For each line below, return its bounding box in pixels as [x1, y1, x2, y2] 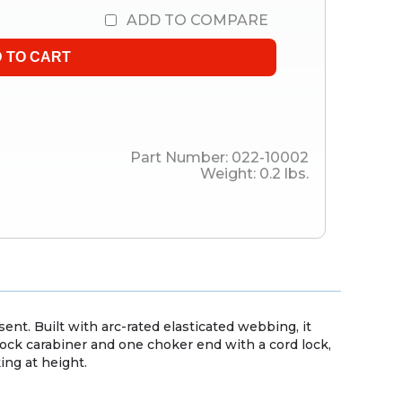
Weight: [200, 165, 259, 183]
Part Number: [130, 149, 232, 167]
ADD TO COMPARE [127, 12, 268, 30]
